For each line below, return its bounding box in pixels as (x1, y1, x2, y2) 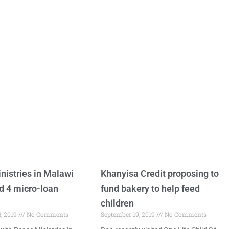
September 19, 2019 (101, 210, 157, 218)
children (101, 198, 134, 209)
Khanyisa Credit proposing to (101, 168, 219, 179)
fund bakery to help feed (101, 183, 200, 194)
